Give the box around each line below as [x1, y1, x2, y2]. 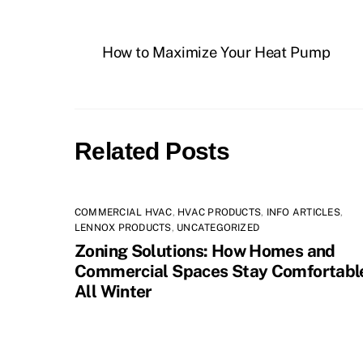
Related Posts [75, 137, 230, 165]
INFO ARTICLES [266, 206, 340, 218]
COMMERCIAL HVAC [75, 206, 173, 218]
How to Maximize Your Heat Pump [101, 43, 331, 61]
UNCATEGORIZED [177, 221, 260, 233]
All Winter [75, 280, 152, 301]
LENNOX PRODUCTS [75, 221, 172, 233]
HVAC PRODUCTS [177, 206, 262, 218]
